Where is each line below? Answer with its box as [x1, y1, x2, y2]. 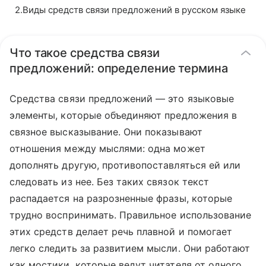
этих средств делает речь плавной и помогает [9, 226, 233, 237]
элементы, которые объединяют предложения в [9, 109, 237, 121]
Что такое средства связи [9, 46, 160, 60]
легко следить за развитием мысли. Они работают [9, 242, 251, 254]
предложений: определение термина [9, 61, 228, 75]
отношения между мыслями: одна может [9, 142, 205, 154]
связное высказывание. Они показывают [9, 126, 202, 138]
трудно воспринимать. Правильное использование [9, 209, 252, 221]
